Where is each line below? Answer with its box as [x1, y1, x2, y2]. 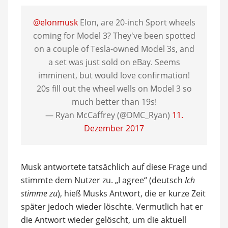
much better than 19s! [71, 96, 157, 107]
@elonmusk [33, 16, 78, 28]
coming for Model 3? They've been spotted [33, 30, 195, 41]
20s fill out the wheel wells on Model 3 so [36, 82, 192, 94]
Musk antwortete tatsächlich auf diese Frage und [20, 161, 207, 173]
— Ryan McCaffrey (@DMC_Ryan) [45, 109, 172, 121]
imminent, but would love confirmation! [38, 69, 190, 81]
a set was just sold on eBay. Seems [48, 56, 180, 68]
